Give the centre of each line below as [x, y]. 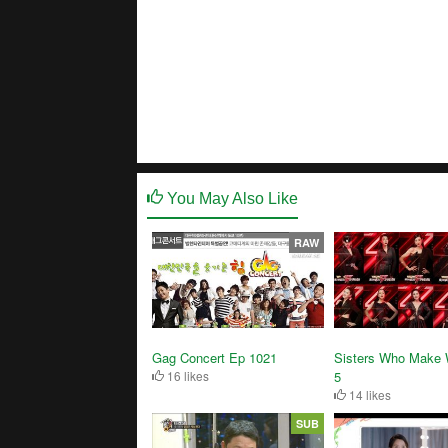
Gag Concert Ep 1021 [214, 358]
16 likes [186, 376]
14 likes [368, 395]
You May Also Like [230, 198]
